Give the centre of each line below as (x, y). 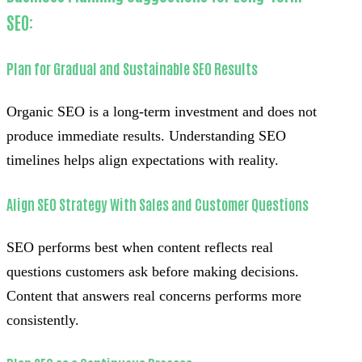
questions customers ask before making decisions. (153, 271)
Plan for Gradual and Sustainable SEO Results (132, 67)
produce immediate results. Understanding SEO (146, 135)
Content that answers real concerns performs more (154, 295)
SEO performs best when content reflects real (140, 247)
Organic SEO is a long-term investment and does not (162, 111)
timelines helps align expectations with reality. (143, 160)
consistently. (43, 320)
